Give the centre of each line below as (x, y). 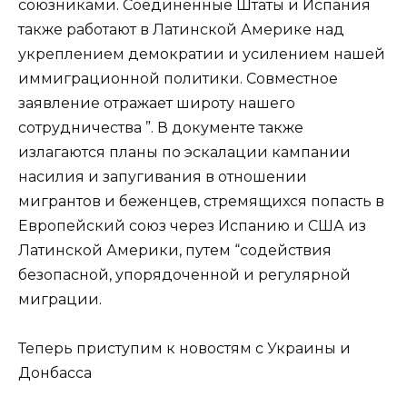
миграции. (60, 299)
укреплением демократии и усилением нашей (202, 54)
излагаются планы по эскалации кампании (184, 152)
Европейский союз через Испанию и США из (192, 225)
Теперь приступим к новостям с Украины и (184, 349)
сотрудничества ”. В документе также (161, 127)
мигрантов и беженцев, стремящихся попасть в (201, 201)
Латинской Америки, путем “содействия (175, 250)
